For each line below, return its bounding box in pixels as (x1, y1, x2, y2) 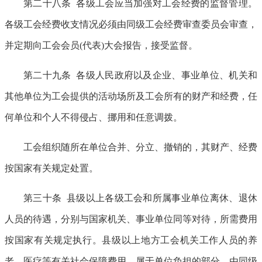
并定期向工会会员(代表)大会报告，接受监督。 (5, 40, 198, 50)
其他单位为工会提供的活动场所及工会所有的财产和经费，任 (5, 91, 257, 101)
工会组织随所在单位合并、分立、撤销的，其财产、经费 (23, 142, 257, 152)
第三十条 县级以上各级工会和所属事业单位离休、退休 (23, 192, 257, 203)
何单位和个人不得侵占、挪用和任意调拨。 (5, 112, 182, 122)
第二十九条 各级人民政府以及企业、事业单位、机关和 (23, 70, 257, 80)
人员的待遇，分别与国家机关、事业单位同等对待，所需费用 (5, 213, 257, 224)
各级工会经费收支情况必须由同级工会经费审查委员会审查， (5, 19, 257, 29)
